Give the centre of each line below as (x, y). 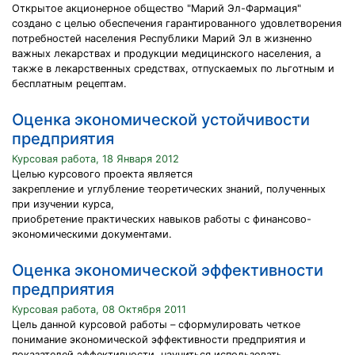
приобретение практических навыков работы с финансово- (162, 219)
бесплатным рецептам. (69, 84)
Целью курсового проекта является (102, 174)
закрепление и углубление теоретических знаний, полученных (169, 189)
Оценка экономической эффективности (168, 270)
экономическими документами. (92, 234)
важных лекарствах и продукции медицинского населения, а (166, 53)
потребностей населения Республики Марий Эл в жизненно (162, 38)
